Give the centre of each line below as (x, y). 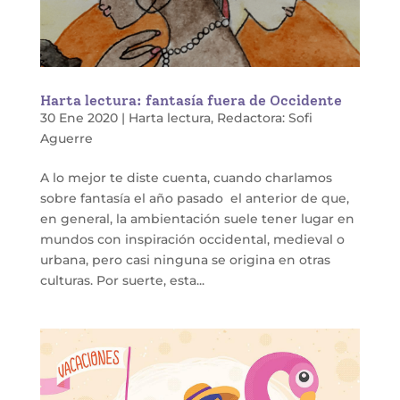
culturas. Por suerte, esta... (122, 280)
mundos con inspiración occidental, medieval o (192, 239)
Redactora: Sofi (264, 118)
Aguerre (66, 138)
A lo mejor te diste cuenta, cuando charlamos (186, 178)
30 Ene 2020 (79, 118)
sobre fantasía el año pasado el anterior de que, (194, 198)
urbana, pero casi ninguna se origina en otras (185, 260)
